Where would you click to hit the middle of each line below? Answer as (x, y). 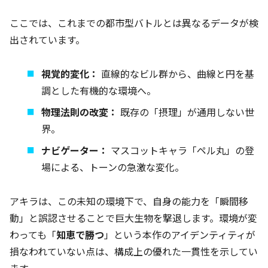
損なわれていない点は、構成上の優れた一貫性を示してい (134, 251)
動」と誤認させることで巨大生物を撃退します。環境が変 (133, 217)
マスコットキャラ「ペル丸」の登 (182, 150)
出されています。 (47, 39)
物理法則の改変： (80, 112)
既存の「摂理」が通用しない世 (186, 112)
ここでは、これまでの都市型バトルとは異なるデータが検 (134, 23)
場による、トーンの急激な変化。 (113, 167)
